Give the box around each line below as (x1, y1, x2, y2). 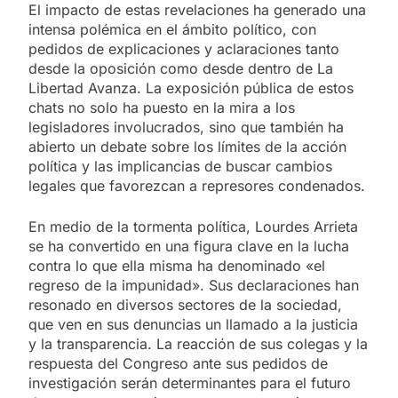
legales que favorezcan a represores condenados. (28, 176, 365, 195)
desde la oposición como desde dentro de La (28, 59, 333, 77)
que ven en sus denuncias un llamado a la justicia (28, 314, 358, 333)
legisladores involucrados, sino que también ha (28, 117, 344, 136)
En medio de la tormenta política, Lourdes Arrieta (28, 217, 358, 235)
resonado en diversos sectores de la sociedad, (28, 295, 342, 314)
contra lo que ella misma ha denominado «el (28, 256, 325, 275)
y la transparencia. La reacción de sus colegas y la (28, 334, 368, 353)
